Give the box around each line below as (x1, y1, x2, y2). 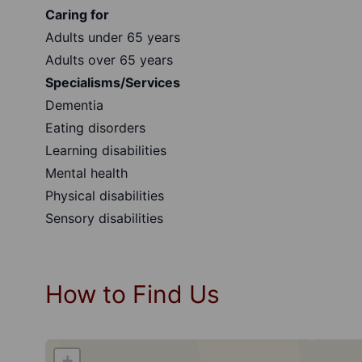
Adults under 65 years (45, 29, 184, 45)
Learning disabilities (45, 142, 170, 158)
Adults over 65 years (45, 52, 177, 68)
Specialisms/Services (45, 74, 183, 90)
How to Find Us (45, 280, 220, 309)
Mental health (45, 165, 132, 181)
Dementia (45, 97, 107, 113)
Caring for (45, 6, 122, 23)
